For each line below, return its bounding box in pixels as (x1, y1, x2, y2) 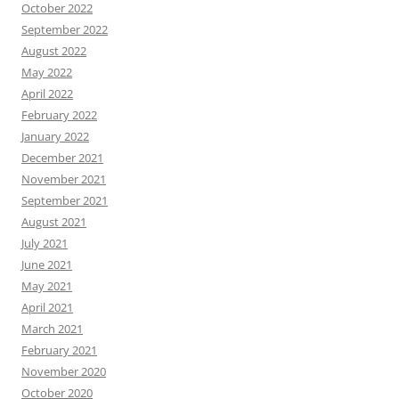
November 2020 (21, 363, 106, 380)
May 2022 (21, 64, 72, 81)
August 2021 (21, 214, 86, 231)
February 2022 (21, 107, 97, 124)
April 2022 (21, 85, 73, 102)
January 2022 (21, 128, 89, 145)
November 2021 (21, 171, 106, 188)
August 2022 (21, 43, 86, 60)
